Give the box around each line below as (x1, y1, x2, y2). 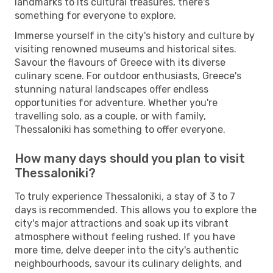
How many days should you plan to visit (15, 151, 245, 166)
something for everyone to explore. (15, 9, 176, 21)
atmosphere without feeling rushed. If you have (15, 230, 235, 243)
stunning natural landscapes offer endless (15, 83, 208, 95)
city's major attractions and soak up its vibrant (15, 217, 229, 229)
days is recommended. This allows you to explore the (15, 204, 257, 216)
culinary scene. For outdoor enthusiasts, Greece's (15, 69, 241, 82)
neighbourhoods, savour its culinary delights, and (15, 257, 242, 269)
